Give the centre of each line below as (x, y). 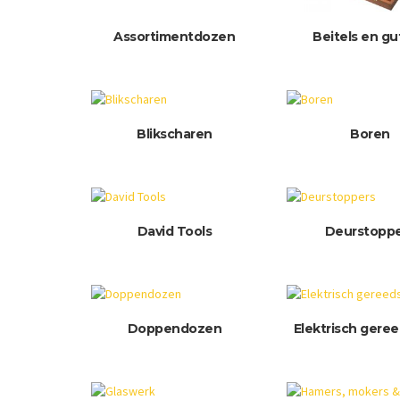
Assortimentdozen (175, 37)
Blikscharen (175, 134)
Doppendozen (175, 329)
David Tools (175, 232)
